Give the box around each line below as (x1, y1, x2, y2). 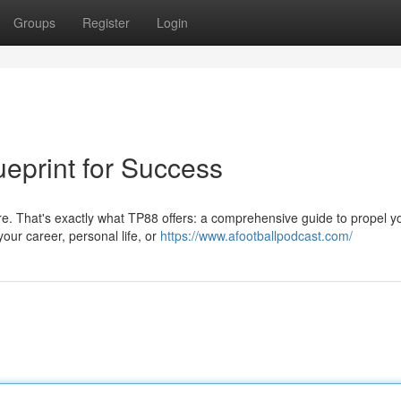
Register (82, 13, 130, 31)
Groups (13, 13, 55, 31)
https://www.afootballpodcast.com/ (160, 226, 353, 244)
